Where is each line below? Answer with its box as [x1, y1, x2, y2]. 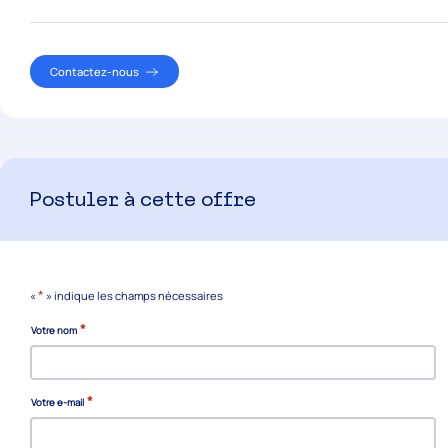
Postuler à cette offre [30, 187, 257, 212]
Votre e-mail [31, 395, 85, 409]
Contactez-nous [49, 63, 139, 79]
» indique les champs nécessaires [44, 288, 224, 303]
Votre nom [31, 323, 78, 337]
